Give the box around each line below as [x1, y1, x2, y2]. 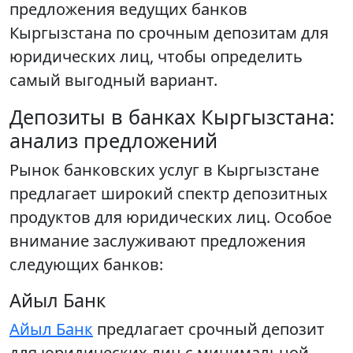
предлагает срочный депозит [93, 318, 325, 340]
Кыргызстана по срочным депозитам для [9, 22, 329, 43]
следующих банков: [9, 254, 163, 275]
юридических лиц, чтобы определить [9, 46, 303, 67]
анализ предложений [9, 127, 217, 154]
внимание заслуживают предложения [9, 230, 306, 251]
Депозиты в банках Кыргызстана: [9, 103, 335, 130]
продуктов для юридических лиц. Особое [9, 206, 332, 228]
